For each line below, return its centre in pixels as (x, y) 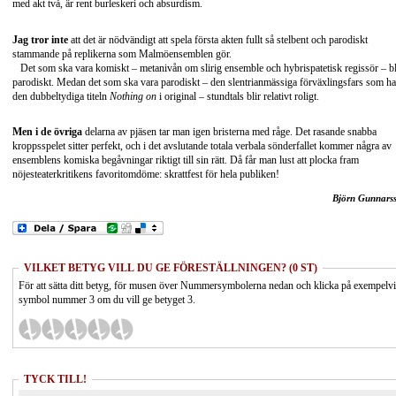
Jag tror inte (42, 39)
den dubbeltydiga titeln (61, 96)
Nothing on (133, 96)
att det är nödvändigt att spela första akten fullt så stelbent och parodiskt (219, 39)
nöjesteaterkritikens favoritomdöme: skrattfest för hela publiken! (146, 175)
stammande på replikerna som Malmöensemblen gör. (122, 53)
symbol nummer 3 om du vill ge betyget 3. (107, 299)
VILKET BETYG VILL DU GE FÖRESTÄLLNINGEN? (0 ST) (171, 267)
